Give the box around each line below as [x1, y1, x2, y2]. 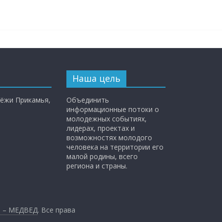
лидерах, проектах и [66, 123, 135, 133]
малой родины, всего [66, 152, 138, 161]
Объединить [66, 95, 109, 105]
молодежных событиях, [66, 114, 147, 123]
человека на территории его [66, 142, 164, 152]
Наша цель [72, 72, 120, 84]
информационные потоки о [66, 105, 159, 114]
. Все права [38, 205, 75, 215]
